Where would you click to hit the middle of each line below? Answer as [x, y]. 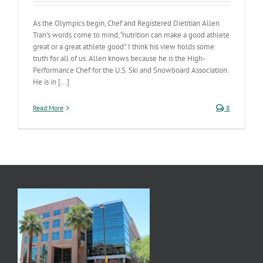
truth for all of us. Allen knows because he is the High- [119, 58]
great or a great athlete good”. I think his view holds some [124, 47]
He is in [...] [51, 82]
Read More [48, 108]
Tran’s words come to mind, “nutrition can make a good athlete [131, 35]
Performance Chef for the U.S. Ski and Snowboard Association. [131, 70]
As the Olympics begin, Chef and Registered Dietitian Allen [126, 23]
